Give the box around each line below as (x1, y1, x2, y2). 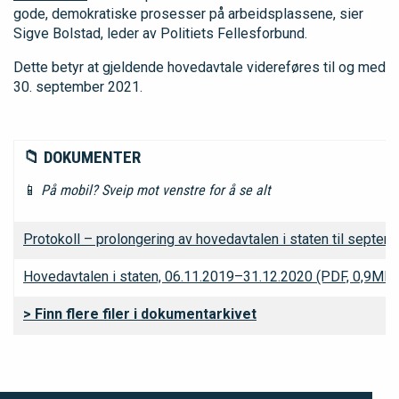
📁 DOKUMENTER (23, 147, 141, 167)
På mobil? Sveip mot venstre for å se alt (37, 182, 271, 199)
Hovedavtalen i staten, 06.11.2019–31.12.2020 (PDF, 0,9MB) (23, 268, 397, 285)
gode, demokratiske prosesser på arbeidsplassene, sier (13, 5, 363, 22)
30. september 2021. (13, 78, 142, 95)
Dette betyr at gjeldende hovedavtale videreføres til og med (13, 59, 386, 76)
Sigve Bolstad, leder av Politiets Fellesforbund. (13, 25, 307, 42)
